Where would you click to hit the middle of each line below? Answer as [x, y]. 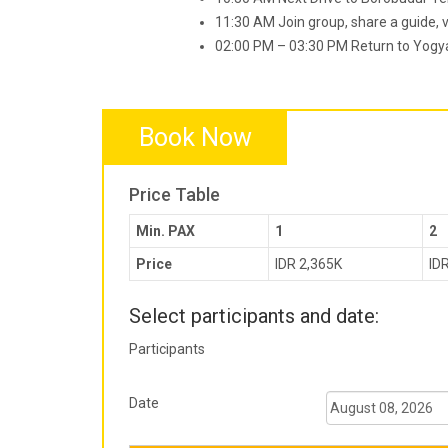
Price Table [174, 195]
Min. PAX [165, 231]
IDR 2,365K [308, 264]
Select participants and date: [254, 316]
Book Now [195, 138]
